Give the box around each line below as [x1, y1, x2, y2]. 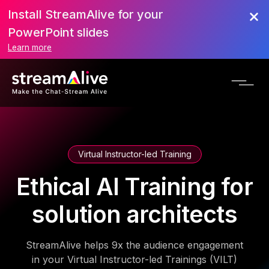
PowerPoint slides [8, 25, 109, 40]
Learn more [8, 43, 52, 52]
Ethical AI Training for [16, 172, 253, 201]
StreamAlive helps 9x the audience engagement [26, 239, 243, 251]
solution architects [32, 200, 237, 228]
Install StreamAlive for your [8, 7, 163, 22]
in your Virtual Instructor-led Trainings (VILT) [32, 253, 237, 265]
